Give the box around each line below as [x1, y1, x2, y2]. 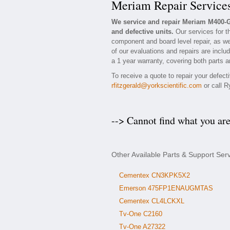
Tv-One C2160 [119, 210, 162, 218]
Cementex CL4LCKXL [119, 197, 184, 205]
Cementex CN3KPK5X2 [119, 171, 190, 179]
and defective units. [111, 28, 174, 35]
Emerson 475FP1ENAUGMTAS [119, 184, 213, 192]
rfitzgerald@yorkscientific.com [111, 82, 202, 89]
